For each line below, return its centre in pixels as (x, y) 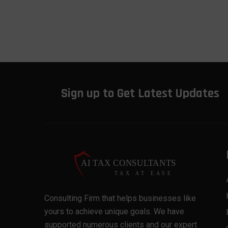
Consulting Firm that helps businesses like (120, 198)
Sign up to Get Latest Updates (140, 93)
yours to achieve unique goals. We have (114, 211)
